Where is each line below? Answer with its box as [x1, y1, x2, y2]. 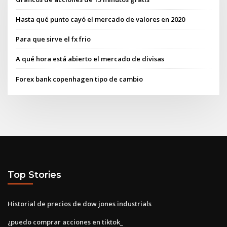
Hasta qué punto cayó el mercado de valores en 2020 [16, 14, 185, 24]
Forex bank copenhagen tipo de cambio [16, 74, 143, 84]
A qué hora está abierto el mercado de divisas [16, 54, 165, 64]
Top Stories [8, 169, 61, 180]
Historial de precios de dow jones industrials [8, 199, 152, 208]
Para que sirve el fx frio [16, 34, 91, 44]
